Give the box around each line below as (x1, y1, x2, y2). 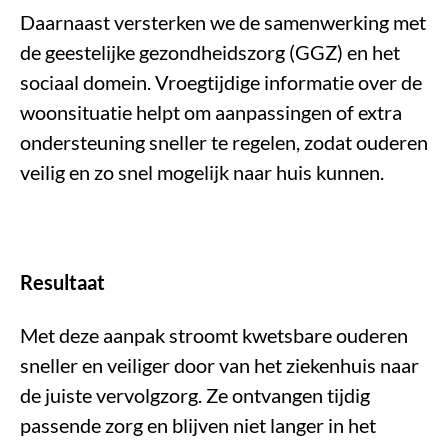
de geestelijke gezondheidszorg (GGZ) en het (20, 40, 400, 65)
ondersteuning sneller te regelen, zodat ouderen (20, 130, 428, 155)
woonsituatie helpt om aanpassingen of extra (20, 100, 402, 125)
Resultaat (20, 270, 105, 295)
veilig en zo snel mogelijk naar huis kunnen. (20, 160, 384, 185)
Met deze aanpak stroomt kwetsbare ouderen (20, 323, 408, 348)
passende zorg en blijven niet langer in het (20, 413, 376, 438)
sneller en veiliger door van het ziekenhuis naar (20, 353, 419, 378)
